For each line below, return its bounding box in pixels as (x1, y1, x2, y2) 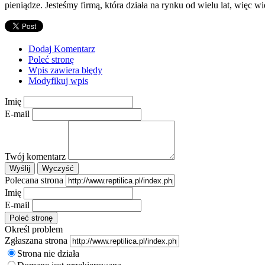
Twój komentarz (5, 151, 66, 161)
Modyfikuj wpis (28, 75, 88, 86)
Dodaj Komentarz (28, 43, 95, 54)
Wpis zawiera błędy (28, 64, 102, 75)
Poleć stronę (28, 54, 74, 64)
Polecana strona (5, 174, 63, 185)
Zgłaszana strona (5, 235, 67, 245)
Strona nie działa (17, 248, 79, 258)
